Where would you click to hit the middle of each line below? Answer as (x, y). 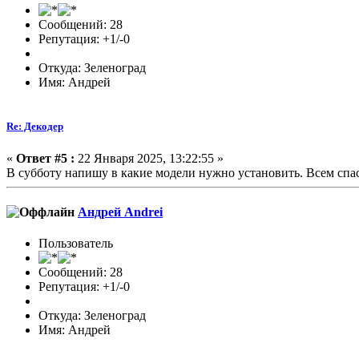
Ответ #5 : (45, 158)
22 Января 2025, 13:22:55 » (149, 158)
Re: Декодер (35, 127)
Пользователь (76, 244)
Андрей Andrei (120, 212)
